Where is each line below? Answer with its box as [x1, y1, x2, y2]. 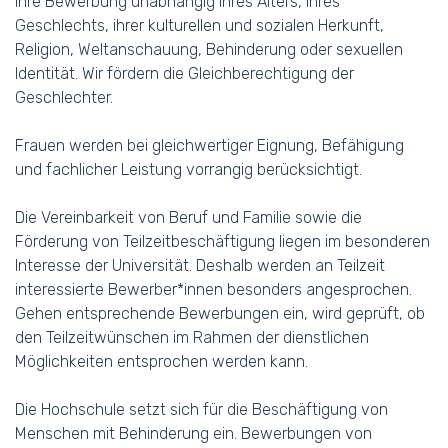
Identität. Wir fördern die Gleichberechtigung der [15, 64, 354, 83]
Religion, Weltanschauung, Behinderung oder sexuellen [15, 40, 403, 59]
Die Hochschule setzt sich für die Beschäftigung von [15, 400, 388, 419]
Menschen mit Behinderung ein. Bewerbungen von [15, 424, 372, 443]
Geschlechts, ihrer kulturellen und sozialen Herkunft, [15, 16, 384, 35]
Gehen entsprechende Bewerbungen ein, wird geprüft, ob [15, 304, 425, 323]
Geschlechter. [15, 88, 113, 107]
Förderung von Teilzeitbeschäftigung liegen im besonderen [15, 232, 430, 251]
